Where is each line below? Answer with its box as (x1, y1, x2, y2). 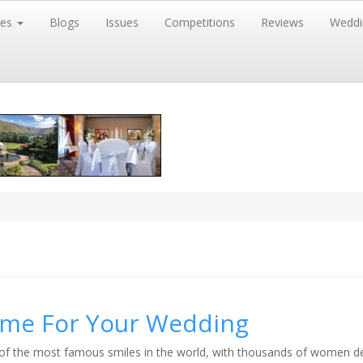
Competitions (164, 15, 235, 30)
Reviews (261, 15, 304, 30)
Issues (105, 15, 139, 30)
